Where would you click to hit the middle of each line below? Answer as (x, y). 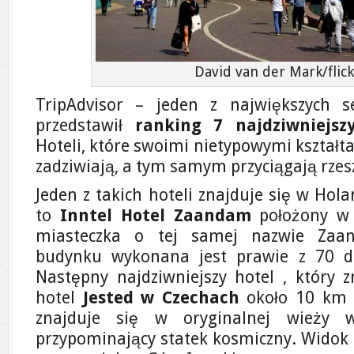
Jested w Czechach (161, 298)
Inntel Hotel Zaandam (155, 215)
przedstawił (85, 125)
